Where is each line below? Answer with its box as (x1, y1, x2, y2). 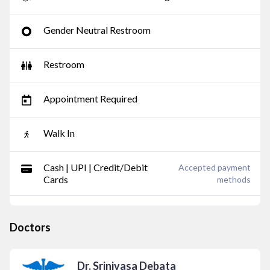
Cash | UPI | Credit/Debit (43, 162, 148, 173)
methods (217, 174, 251, 184)
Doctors (10, 221, 51, 234)
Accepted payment (178, 162, 251, 172)
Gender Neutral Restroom (43, 24, 151, 36)
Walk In (43, 127, 75, 139)
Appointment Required (43, 93, 137, 104)
